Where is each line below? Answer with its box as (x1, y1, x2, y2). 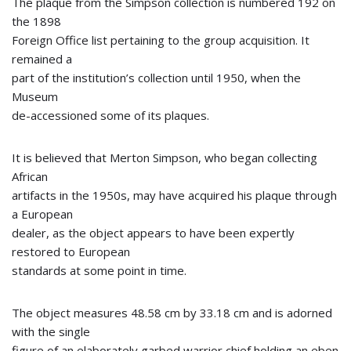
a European (12, 206, 73, 222)
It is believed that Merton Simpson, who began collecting (12, 150, 317, 165)
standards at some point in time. (12, 262, 186, 278)
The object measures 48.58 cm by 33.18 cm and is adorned (12, 305, 332, 320)
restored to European (12, 244, 130, 259)
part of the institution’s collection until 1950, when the (12, 70, 301, 85)
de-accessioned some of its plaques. (12, 107, 209, 123)
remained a (12, 51, 72, 67)
